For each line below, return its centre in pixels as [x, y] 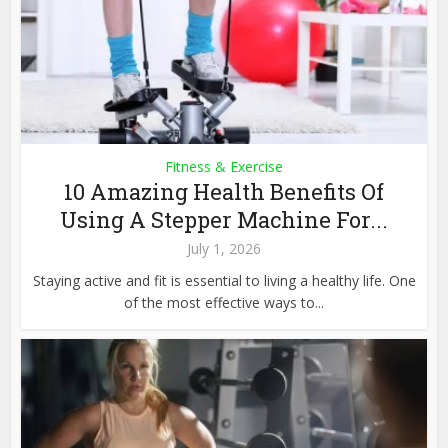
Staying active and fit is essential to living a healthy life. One [224, 280]
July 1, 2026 [224, 248]
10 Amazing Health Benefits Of [224, 191]
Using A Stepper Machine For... [224, 219]
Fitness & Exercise [224, 166]
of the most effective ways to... [224, 302]
